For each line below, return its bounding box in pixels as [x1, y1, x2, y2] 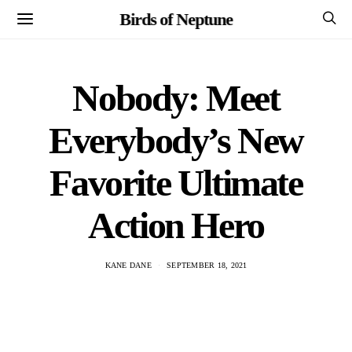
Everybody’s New [48, 119, 303, 161]
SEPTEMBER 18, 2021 [167, 261, 247, 269]
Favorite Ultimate [49, 162, 302, 203]
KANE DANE [104, 261, 152, 269]
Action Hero [88, 204, 264, 246]
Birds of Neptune [119, 9, 233, 29]
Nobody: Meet [72, 77, 280, 119]
